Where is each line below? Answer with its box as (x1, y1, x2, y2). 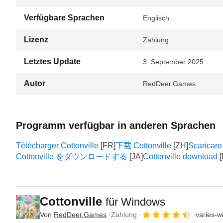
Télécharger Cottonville (16, 141, 99, 150)
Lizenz (24, 35, 48, 44)
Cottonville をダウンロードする (16, 152, 127, 161)
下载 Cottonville (115, 141, 171, 150)
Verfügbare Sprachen (24, 13, 105, 22)
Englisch (143, 14, 169, 22)
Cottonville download (143, 152, 218, 161)
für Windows (106, 196, 165, 208)
